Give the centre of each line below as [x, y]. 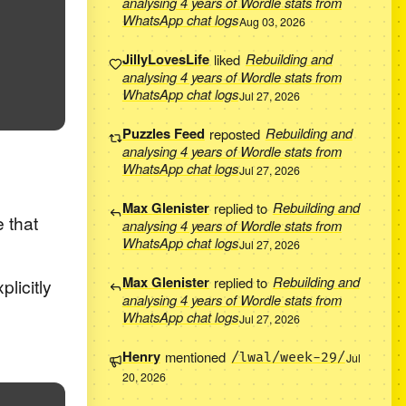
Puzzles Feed [163, 134]
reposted [235, 133]
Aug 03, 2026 [273, 21]
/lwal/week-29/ [288, 358]
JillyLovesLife [165, 59]
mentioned [196, 356]
